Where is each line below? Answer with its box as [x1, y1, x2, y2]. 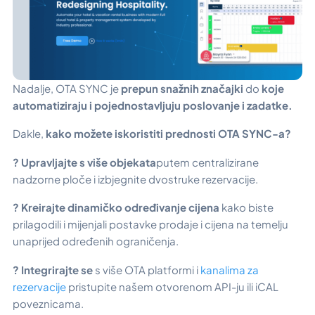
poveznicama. [13, 296, 84, 310]
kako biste [221, 200, 274, 214]
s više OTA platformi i [95, 262, 200, 276]
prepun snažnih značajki [119, 81, 243, 95]
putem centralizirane [156, 155, 259, 169]
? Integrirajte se [13, 262, 95, 276]
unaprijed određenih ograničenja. [13, 234, 179, 248]
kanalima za [200, 262, 259, 276]
